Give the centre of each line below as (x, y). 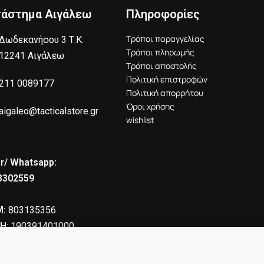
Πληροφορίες (163, 14)
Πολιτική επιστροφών (167, 80)
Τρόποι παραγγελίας (166, 39)
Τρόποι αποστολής (162, 66)
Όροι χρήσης (151, 107)
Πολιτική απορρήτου (165, 93)
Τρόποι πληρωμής (161, 52)
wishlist (141, 120)
